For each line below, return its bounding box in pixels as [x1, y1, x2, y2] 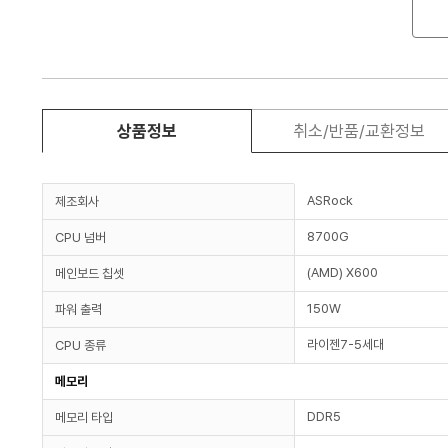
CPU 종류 [55, 337, 106, 353]
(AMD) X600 [307, 264, 378, 280]
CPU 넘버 [55, 229, 106, 245]
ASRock [307, 192, 353, 208]
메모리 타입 [55, 409, 113, 425]
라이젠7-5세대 [307, 336, 384, 352]
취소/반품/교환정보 [292, 120, 425, 141]
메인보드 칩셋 [55, 265, 124, 281]
